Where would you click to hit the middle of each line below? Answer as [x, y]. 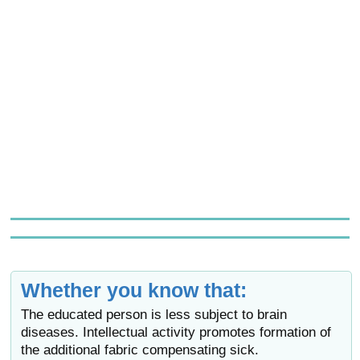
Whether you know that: [134, 290]
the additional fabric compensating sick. [140, 350]
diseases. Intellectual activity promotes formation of [176, 333]
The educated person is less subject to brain [154, 315]
